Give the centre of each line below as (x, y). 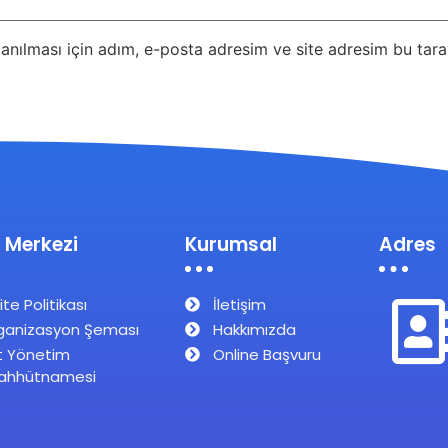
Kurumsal (230, 244)
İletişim (239, 304)
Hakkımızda (254, 329)
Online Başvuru (266, 354)
